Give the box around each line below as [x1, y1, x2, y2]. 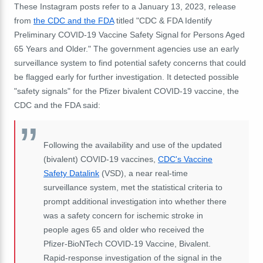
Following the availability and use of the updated [43, 140, 222, 150]
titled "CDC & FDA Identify [114, 16, 212, 26]
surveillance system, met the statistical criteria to [43, 183, 222, 193]
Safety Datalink [43, 168, 99, 178]
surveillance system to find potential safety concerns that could [14, 58, 246, 68]
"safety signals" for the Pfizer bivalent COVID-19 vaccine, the [14, 86, 239, 96]
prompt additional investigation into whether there [43, 197, 227, 207]
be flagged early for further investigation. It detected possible [14, 72, 239, 82]
